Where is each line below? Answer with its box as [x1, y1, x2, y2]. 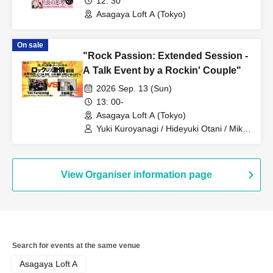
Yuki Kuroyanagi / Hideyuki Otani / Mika [96, 123, 247, 133]
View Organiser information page [61, 169, 212, 180]
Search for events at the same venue [12, 241, 140, 250]
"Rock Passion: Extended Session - [83, 50, 248, 61]
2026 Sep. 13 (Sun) [96, 83, 172, 93]
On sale [17, 40, 43, 49]
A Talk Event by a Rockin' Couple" [83, 65, 241, 76]
